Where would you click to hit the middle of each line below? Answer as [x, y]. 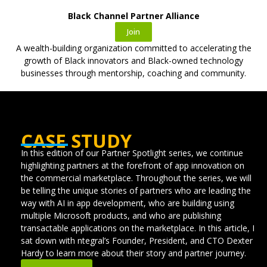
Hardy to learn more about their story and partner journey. [133, 253]
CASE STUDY [76, 140]
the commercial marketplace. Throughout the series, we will [136, 178]
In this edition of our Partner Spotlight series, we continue [132, 153]
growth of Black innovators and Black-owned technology [133, 60]
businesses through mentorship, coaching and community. [133, 73]
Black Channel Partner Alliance [133, 15]
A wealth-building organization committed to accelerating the [133, 48]
